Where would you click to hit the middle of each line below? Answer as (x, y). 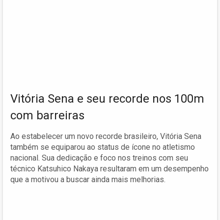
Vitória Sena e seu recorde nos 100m (107, 98)
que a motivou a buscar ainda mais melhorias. (88, 179)
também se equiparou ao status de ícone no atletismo (103, 147)
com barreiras (47, 115)
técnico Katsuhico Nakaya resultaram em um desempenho (110, 168)
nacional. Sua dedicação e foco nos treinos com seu (99, 158)
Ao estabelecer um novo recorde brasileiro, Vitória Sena (106, 136)
